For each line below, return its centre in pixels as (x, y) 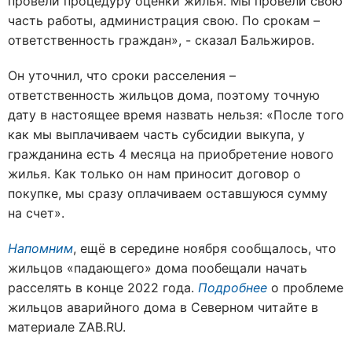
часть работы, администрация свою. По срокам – (164, 20)
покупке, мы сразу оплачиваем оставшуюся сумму (168, 193)
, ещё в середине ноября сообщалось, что (205, 248)
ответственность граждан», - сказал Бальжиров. (161, 40)
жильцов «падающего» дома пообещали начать (158, 268)
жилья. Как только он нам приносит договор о (154, 173)
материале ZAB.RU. (67, 326)
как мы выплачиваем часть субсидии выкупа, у (156, 134)
